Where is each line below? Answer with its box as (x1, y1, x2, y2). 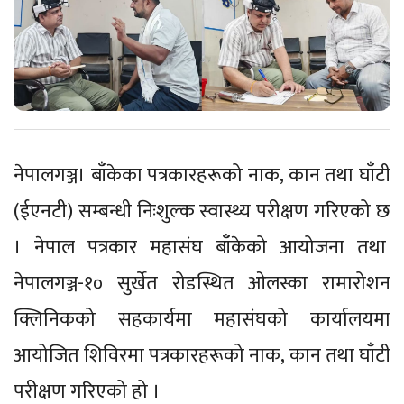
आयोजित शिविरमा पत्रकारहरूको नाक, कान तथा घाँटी (14, 339, 390, 373)
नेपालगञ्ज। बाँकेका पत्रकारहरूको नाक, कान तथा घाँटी (14, 159, 390, 193)
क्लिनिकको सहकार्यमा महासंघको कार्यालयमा (14, 303, 390, 337)
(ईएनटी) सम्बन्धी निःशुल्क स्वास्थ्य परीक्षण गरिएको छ (14, 195, 390, 229)
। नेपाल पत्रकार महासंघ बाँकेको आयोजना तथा (14, 231, 390, 265)
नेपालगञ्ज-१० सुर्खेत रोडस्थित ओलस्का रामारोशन (14, 267, 390, 301)
